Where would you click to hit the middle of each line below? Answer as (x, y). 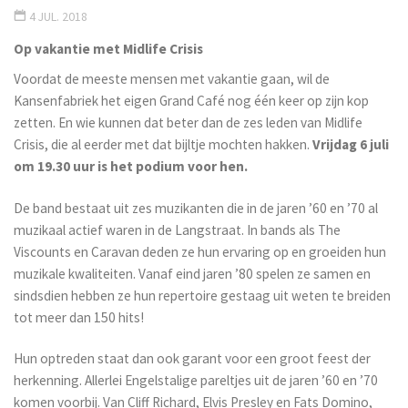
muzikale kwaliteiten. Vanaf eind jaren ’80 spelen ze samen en (193, 273)
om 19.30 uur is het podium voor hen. (131, 166)
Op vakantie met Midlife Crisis (109, 49)
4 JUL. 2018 (59, 16)
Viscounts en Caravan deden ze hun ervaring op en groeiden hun (200, 251)
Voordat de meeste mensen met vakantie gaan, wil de (172, 78)
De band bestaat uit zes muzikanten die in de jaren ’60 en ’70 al (196, 208)
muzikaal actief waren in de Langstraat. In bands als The (178, 229)
